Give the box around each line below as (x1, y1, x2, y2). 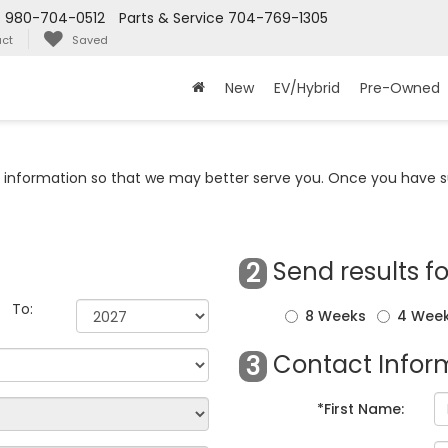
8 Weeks (305, 306, 367, 326)
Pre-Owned (360, 78, 440, 99)
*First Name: (317, 399, 404, 419)
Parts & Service (119, 8, 224, 29)
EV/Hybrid (274, 78, 340, 99)
